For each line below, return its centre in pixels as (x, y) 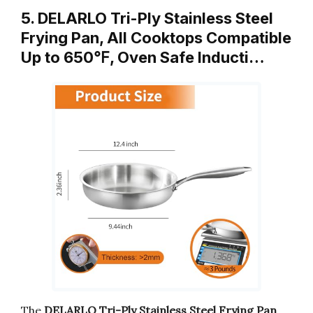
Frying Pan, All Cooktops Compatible (156, 37)
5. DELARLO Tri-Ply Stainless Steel (147, 18)
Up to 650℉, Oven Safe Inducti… (143, 57)
